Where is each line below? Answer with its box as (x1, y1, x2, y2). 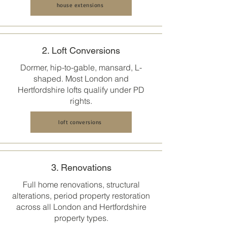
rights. (70, 96, 92, 106)
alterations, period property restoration (12, 191, 150, 201)
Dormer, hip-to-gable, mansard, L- (20, 62, 142, 72)
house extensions (56, 2, 104, 9)
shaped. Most (33, 73, 85, 84)
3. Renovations (51, 162, 111, 173)
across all (16, 202, 53, 212)
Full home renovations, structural (22, 179, 140, 190)
